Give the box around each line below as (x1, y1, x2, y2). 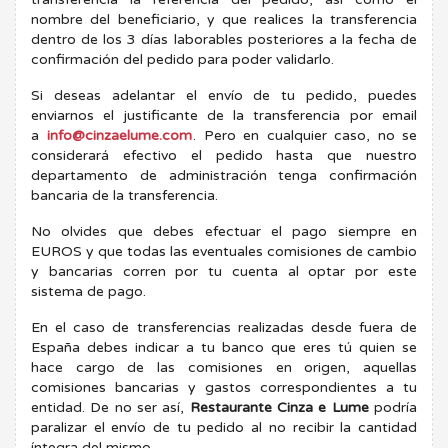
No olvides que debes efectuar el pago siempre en (31, 222, 417, 240)
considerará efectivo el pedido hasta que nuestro (31, 146, 417, 164)
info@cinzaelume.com (47, 126, 193, 144)
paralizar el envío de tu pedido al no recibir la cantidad (31, 418, 417, 436)
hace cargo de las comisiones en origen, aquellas (31, 358, 417, 376)
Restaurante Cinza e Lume (189, 398, 369, 416)
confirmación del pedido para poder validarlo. (31, 50, 334, 68)
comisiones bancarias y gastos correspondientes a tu (31, 378, 417, 396)
